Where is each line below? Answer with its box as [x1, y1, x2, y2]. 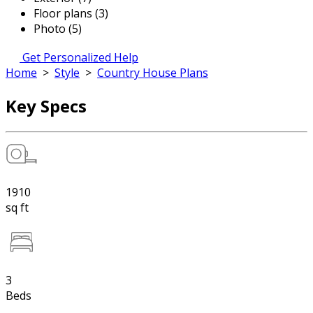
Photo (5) [34, 21, 82, 36]
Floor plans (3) [34, 6, 108, 21]
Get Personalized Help [22, 50, 138, 65]
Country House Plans [97, 65, 208, 80]
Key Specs [6, 94, 87, 117]
